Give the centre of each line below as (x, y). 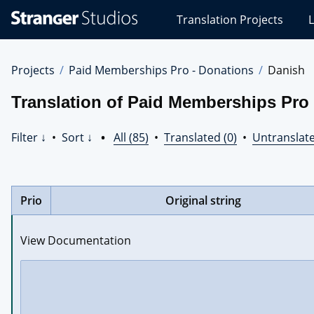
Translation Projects (230, 20)
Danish (286, 70)
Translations (172, 41)
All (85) (131, 137)
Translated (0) (200, 137)
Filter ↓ (29, 137)
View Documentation (76, 240)
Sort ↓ (77, 137)
